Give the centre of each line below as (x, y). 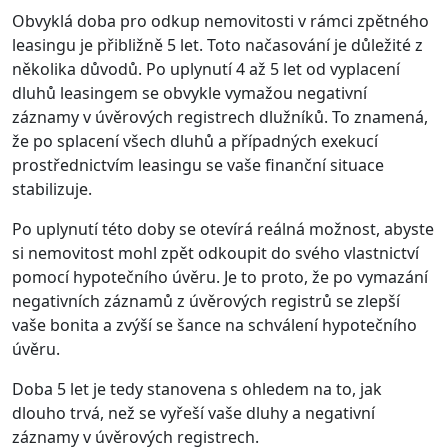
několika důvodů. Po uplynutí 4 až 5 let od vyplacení (206, 69)
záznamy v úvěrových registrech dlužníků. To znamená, (220, 117)
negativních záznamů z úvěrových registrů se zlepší (206, 301)
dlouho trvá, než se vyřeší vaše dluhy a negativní (193, 413)
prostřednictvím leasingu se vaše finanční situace (198, 165)
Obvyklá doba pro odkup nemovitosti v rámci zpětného (220, 21)
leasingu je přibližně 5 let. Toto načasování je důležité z (217, 45)
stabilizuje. (52, 189)
